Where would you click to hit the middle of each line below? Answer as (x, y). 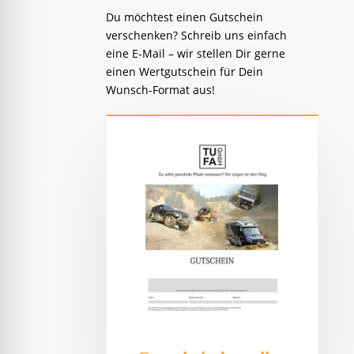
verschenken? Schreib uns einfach (197, 36)
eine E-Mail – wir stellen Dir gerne (196, 54)
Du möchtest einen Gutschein (185, 17)
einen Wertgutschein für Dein (185, 72)
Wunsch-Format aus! (161, 90)
